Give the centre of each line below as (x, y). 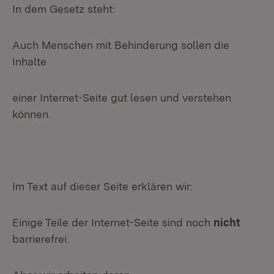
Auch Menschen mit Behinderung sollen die (121, 45)
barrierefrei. (41, 239)
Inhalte (29, 61)
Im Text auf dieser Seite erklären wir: (102, 186)
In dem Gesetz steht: (64, 9)
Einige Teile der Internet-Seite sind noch (113, 222)
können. (31, 114)
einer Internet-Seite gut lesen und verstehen (122, 98)
